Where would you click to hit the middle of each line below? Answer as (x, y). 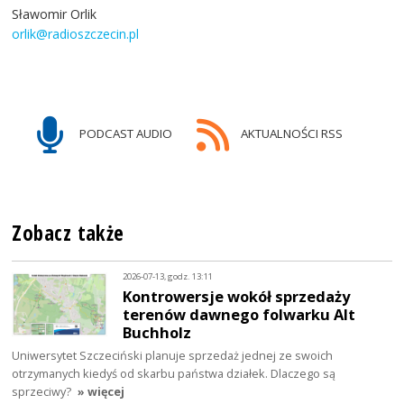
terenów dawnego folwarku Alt (239, 314)
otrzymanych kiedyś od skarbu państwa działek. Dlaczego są (174, 373)
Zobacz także (68, 233)
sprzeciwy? (42, 391)
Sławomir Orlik (55, 14)
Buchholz (157, 332)
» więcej (101, 391)
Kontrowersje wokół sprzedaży (237, 296)
